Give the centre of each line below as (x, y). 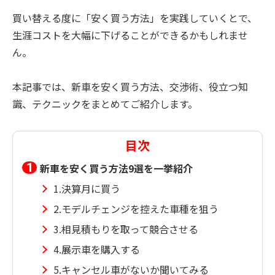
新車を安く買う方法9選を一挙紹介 (116, 168)
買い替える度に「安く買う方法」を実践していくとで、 (135, 18)
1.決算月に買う (87, 189)
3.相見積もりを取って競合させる (126, 229)
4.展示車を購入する (97, 250)
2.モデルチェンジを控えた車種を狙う (136, 209)
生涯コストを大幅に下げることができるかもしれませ (130, 35)
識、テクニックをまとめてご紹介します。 (105, 104)
